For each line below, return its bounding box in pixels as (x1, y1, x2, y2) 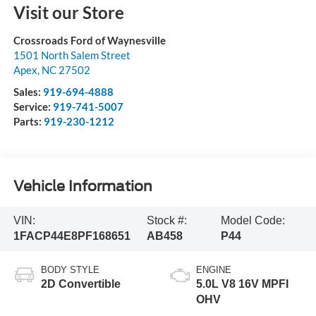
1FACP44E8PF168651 (13, 230, 130, 243)
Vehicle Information (13, 177, 152, 195)
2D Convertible (40, 278, 121, 291)
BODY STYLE (40, 265, 99, 276)
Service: (13, 100, 53, 114)
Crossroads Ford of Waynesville (13, 34, 166, 47)
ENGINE (196, 265, 231, 276)
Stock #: (146, 214, 187, 227)
